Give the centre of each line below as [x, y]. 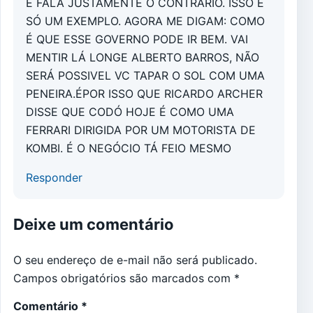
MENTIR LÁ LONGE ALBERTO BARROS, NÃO [143, 58]
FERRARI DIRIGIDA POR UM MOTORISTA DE [141, 130]
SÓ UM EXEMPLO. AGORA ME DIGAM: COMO [145, 21]
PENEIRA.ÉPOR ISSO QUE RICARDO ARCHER [144, 94]
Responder [54, 178]
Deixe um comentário [94, 225]
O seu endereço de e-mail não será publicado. [135, 260]
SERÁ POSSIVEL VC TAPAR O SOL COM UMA [145, 76]
